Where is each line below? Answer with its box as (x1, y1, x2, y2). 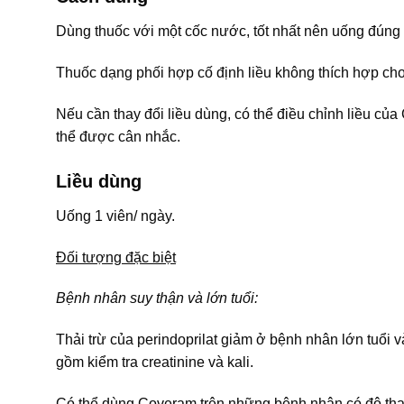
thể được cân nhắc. (56, 128, 180, 144)
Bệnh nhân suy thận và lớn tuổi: (56, 290, 258, 307)
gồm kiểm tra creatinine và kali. (56, 354, 253, 371)
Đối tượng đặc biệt (56, 249, 176, 265)
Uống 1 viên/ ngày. (56, 207, 175, 224)
